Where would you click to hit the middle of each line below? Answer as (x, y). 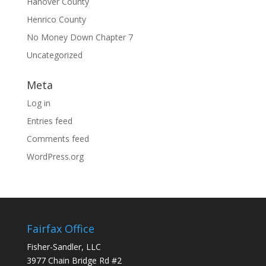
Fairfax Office (60, 229)
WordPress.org (55, 156)
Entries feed (49, 121)
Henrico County (56, 19)
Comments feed (58, 139)
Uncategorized (54, 55)
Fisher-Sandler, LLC (64, 247)
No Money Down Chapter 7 (80, 37)
